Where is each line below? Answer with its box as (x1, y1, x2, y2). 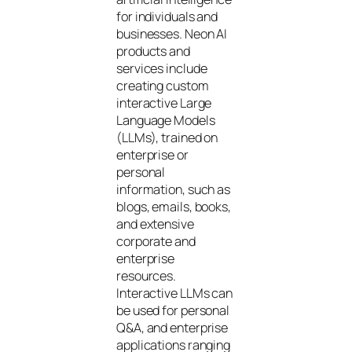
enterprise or (116, 145, 189, 163)
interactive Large (116, 93, 212, 112)
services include (116, 59, 207, 77)
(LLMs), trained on (116, 128, 218, 146)
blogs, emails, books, (116, 197, 231, 215)
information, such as (116, 180, 230, 198)
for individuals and (116, 7, 218, 25)
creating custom (116, 76, 209, 94)
